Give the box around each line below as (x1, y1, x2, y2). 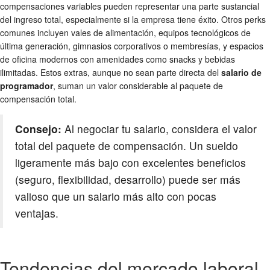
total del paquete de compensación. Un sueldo (15, 138, 238, 154)
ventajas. (15, 206, 58, 221)
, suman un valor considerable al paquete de (53, 80, 223, 92)
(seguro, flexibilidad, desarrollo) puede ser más (15, 172, 240, 187)
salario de (221, 66, 262, 79)
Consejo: (15, 121, 61, 137)
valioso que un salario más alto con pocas (15, 189, 216, 204)
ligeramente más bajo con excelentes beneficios (15, 155, 246, 171)
